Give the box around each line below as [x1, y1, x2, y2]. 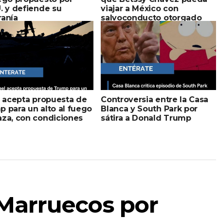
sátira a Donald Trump [101, 113, 191, 123]
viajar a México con [101, 3, 179, 13]
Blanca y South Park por [101, 104, 198, 113]
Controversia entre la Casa [101, 94, 208, 104]
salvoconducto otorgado [101, 13, 202, 22]
